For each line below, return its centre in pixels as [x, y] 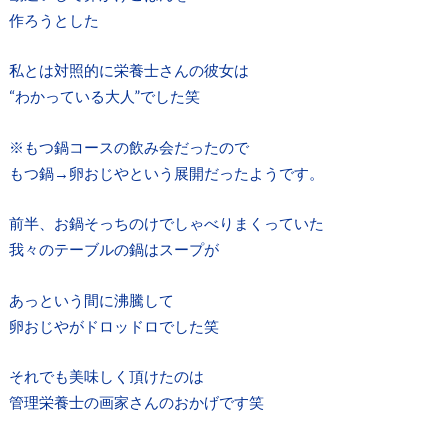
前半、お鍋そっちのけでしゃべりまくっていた [166, 223]
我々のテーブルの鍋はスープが [113, 249]
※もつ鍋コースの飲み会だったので [128, 146]
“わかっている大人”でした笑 [104, 96]
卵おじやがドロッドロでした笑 [113, 325]
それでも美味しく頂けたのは [106, 376]
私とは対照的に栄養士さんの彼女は [128, 70]
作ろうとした [53, 19]
